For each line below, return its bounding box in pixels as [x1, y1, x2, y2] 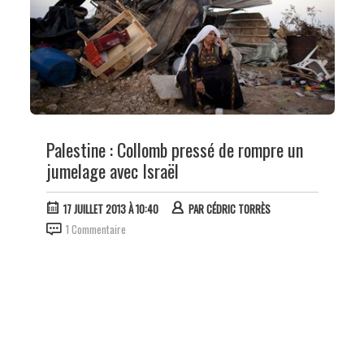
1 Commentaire [65, 221, 126, 238]
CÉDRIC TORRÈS [206, 201, 271, 218]
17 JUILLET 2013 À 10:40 [63, 201, 158, 218]
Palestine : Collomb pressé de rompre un [45, 136, 303, 163]
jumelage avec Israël [45, 158, 179, 184]
